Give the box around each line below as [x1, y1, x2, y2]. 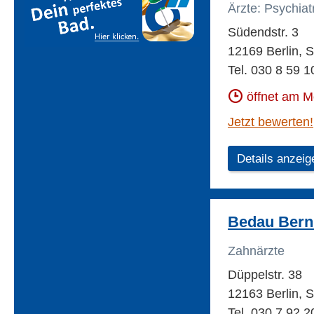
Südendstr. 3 [228, 25, 299, 40]
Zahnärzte [228, 244, 285, 259]
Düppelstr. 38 [228, 268, 302, 282]
